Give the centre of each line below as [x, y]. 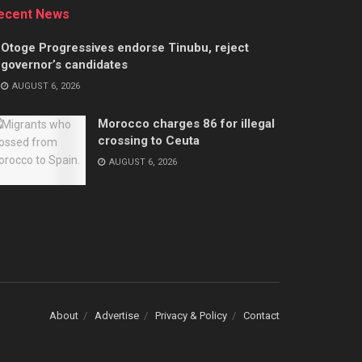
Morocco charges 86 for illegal [186, 124]
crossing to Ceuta [149, 141]
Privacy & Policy [191, 316]
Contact [261, 316]
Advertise [117, 316]
